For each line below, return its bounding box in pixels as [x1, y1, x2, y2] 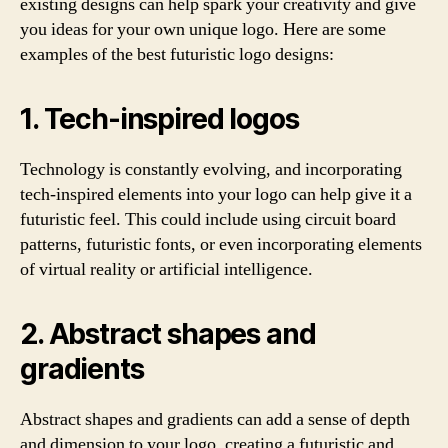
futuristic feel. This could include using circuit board [20, 208, 396, 231]
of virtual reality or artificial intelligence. [20, 258, 313, 281]
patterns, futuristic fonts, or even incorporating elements [20, 233, 422, 256]
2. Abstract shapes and [20, 317, 316, 351]
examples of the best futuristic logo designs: [20, 43, 334, 66]
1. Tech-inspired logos [20, 102, 299, 136]
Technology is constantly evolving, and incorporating [20, 158, 402, 181]
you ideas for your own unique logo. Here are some [20, 18, 386, 41]
